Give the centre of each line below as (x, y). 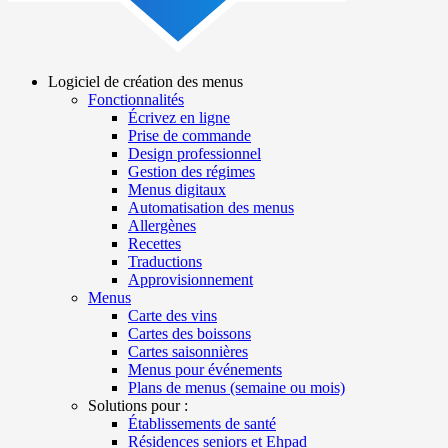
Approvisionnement (190, 280)
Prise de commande (189, 136)
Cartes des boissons (189, 334)
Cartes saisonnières (188, 352)
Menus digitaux (177, 190)
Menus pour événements (205, 370)
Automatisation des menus (211, 208)
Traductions (165, 262)
